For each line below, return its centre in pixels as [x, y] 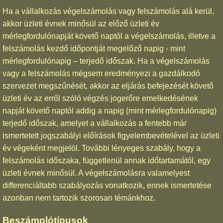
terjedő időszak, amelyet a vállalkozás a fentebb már [95, 123]
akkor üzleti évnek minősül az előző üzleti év [81, 23]
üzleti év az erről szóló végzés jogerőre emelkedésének [100, 98]
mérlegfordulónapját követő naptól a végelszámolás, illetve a [109, 36]
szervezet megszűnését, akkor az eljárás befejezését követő [108, 86]
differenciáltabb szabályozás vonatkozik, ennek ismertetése [107, 185]
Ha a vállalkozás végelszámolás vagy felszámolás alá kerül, [108, 11]
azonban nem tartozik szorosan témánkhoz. [79, 198]
